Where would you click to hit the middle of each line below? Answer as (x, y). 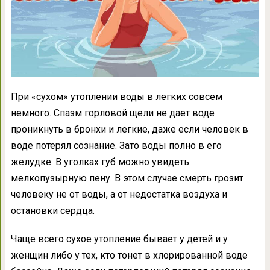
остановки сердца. (52, 210)
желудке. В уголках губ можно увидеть (100, 162)
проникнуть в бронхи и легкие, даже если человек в (129, 129)
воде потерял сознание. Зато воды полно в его (116, 145)
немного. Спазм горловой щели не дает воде (112, 113)
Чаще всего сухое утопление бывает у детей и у (119, 239)
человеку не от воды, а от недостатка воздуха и (119, 194)
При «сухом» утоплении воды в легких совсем (116, 96)
